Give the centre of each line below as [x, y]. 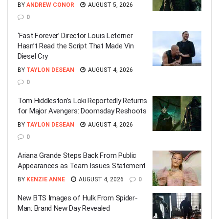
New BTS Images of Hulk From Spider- [78, 198]
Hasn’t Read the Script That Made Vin [76, 46]
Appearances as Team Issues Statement [82, 166]
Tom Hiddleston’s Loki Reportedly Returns [82, 101]
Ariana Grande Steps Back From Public [77, 155]
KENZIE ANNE [46, 179]
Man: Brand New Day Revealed [64, 208]
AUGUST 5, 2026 [110, 5]
